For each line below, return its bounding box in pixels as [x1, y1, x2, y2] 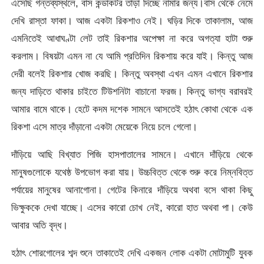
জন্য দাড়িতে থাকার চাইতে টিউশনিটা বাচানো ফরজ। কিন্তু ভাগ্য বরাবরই [11, 85, 253, 97]
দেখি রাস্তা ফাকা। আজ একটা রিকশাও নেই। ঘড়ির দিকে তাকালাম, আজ [11, 14, 253, 27]
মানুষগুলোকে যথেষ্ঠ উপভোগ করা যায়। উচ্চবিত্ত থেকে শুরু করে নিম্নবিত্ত [11, 166, 253, 179]
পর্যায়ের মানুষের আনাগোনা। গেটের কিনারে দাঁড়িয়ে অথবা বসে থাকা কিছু [11, 184, 253, 196]
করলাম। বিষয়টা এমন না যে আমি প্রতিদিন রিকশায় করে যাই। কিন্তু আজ [11, 49, 253, 62]
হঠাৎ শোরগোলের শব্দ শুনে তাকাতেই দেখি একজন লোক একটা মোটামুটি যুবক [11, 247, 253, 259]
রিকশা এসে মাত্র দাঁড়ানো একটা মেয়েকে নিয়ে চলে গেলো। [11, 120, 198, 133]
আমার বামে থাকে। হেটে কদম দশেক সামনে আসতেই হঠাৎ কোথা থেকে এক [11, 103, 253, 115]
